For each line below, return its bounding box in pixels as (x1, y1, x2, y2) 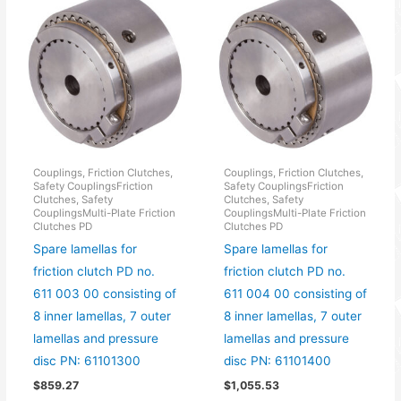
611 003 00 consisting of (33, 286, 177, 302)
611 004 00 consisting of (224, 286, 368, 302)
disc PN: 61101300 (33, 354, 141, 369)
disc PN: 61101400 (224, 354, 332, 369)
